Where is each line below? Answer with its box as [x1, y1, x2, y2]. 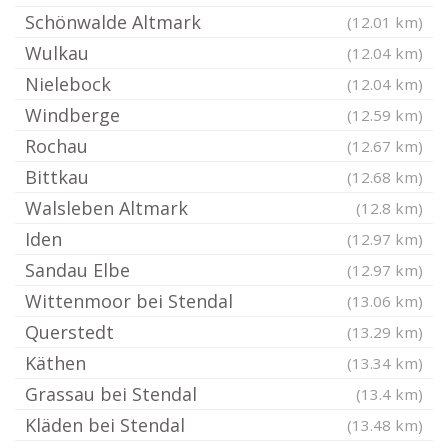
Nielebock [25, 72, 111, 96]
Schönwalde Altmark [25, 10, 201, 34]
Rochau [25, 134, 88, 158]
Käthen [25, 351, 86, 375]
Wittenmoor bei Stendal [25, 289, 233, 313]
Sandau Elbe [25, 258, 130, 282]
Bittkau [25, 165, 89, 189]
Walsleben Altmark [25, 196, 188, 220]
